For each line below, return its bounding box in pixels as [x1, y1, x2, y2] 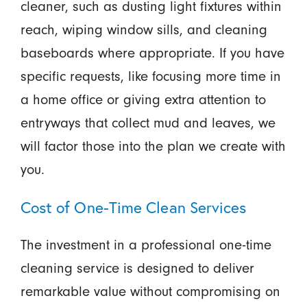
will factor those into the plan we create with [20, 138, 286, 154]
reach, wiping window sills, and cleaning [20, 21, 267, 38]
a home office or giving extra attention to [20, 91, 266, 108]
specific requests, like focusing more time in [20, 68, 281, 84]
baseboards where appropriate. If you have [20, 45, 284, 61]
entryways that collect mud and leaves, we [20, 114, 275, 131]
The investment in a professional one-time [20, 237, 271, 254]
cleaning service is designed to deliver [20, 260, 254, 277]
